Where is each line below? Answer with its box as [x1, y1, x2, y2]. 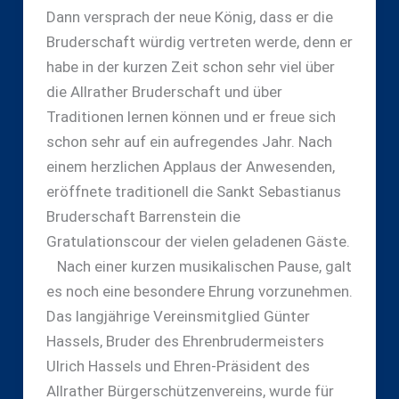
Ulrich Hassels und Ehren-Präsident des [45, 356, 310, 375]
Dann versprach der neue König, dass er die [45, 7, 333, 26]
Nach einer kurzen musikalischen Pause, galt [45, 256, 352, 275]
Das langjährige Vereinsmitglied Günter [45, 306, 310, 325]
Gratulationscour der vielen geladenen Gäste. [45, 232, 350, 250]
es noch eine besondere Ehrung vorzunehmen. [45, 281, 353, 300]
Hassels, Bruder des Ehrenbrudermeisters [45, 331, 324, 350]
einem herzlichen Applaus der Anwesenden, [45, 157, 335, 175]
